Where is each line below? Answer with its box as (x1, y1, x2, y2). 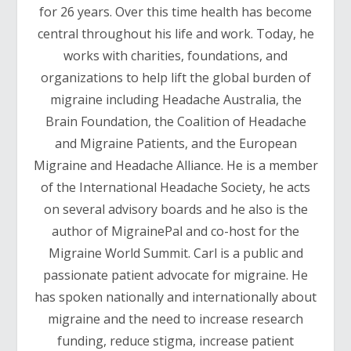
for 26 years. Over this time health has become (39, 3, 312, 21)
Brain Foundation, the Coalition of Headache (45, 113, 306, 131)
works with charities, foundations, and (63, 47, 288, 65)
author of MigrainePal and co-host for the (52, 223, 299, 241)
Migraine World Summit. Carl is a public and (48, 244, 303, 262)
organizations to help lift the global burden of (40, 69, 311, 87)
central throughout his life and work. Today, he (37, 25, 314, 43)
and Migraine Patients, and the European (54, 135, 297, 153)
